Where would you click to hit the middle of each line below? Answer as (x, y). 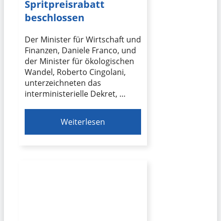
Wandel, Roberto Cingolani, (75, 72)
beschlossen (55, 17)
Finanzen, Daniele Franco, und (80, 50)
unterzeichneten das (63, 83)
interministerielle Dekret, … (75, 93)
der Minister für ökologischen (79, 61)
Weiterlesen (83, 122)
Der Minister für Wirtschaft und (83, 39)
